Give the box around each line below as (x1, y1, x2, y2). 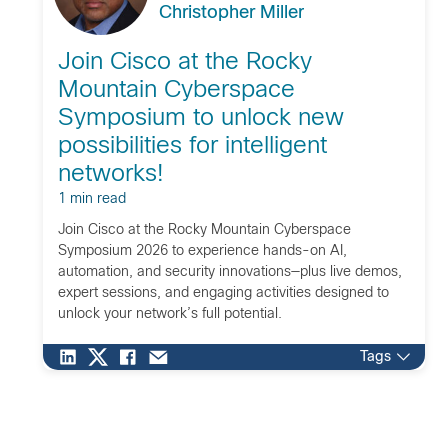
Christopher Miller (158, 4, 304, 22)
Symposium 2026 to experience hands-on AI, (57, 244, 347, 258)
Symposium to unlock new (57, 107, 344, 130)
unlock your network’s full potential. (57, 307, 282, 321)
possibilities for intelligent (57, 135, 327, 158)
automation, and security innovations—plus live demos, (57, 265, 402, 279)
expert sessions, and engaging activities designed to (57, 286, 389, 300)
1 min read (57, 192, 126, 206)
